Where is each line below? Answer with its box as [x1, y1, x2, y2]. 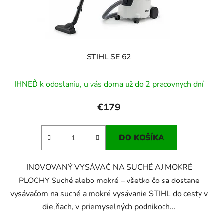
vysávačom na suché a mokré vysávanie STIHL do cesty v [10, 188, 208, 199]
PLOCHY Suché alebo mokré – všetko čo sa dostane [18, 175, 200, 186]
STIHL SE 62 [87, 51, 131, 62]
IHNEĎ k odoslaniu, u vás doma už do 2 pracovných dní [14, 78, 204, 90]
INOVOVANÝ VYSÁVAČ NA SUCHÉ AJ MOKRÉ [26, 162, 192, 173]
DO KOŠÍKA [118, 132, 164, 143]
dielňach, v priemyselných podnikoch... [42, 201, 176, 212]
